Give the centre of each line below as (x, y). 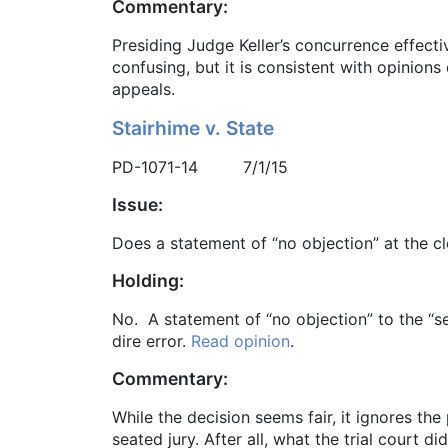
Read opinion (240, 341)
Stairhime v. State (193, 128)
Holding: (148, 281)
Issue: (137, 205)
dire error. (151, 341)
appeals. (143, 89)
